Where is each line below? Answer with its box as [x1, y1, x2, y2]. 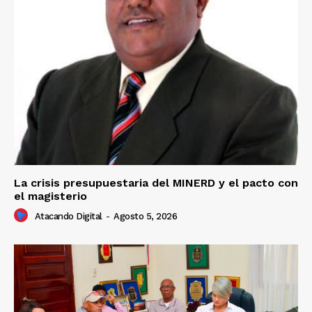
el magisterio [14, 189, 87, 203]
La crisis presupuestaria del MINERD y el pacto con [14, 176, 298, 190]
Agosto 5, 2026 [114, 211, 177, 222]
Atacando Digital [34, 211, 102, 222]
